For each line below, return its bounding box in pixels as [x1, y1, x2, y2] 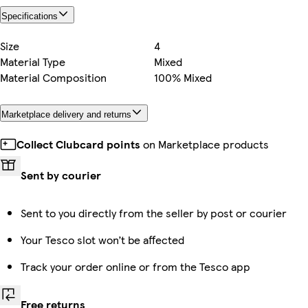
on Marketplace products [140, 135, 269, 152]
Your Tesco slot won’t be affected [21, 231, 184, 247]
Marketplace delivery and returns [1, 109, 131, 120]
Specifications [1, 11, 58, 22]
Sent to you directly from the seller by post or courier [21, 204, 287, 221]
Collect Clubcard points [16, 135, 140, 152]
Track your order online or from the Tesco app [21, 258, 250, 274]
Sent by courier [21, 166, 101, 183]
